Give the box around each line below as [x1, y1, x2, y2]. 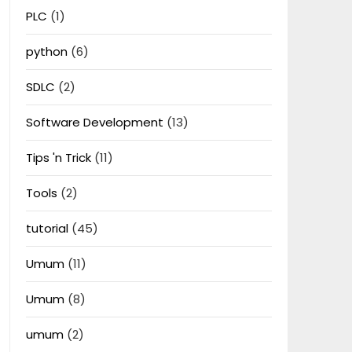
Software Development [25, 114, 163, 130]
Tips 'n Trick [25, 149, 91, 166]
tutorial [25, 220, 68, 236]
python [25, 43, 68, 60]
